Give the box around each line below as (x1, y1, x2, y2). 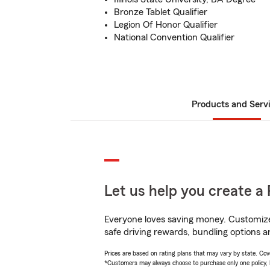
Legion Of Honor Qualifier (114, 20, 218, 30)
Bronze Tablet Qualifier (114, 7, 207, 17)
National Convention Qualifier (114, 33, 234, 42)
